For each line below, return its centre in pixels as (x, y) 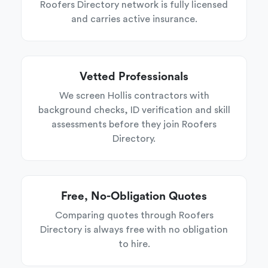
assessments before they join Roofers (134, 124)
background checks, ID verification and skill (134, 110)
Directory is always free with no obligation (134, 230)
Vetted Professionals (134, 77)
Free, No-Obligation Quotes (134, 197)
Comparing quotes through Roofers (134, 215)
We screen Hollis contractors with (134, 96)
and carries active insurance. (134, 19)
